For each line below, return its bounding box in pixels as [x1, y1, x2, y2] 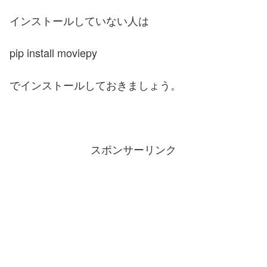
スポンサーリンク [91, 141, 176, 157]
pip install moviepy [10, 44, 97, 60]
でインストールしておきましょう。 [10, 76, 181, 92]
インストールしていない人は [10, 12, 149, 28]
